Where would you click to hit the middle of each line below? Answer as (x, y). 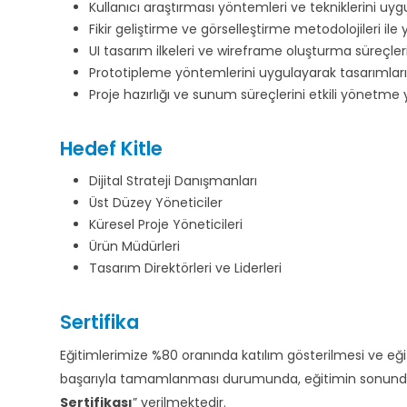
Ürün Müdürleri (134, 246)
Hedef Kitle (111, 149)
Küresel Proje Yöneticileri (166, 224)
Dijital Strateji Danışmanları (173, 181)
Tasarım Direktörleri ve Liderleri (185, 268)
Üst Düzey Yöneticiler (156, 203)
